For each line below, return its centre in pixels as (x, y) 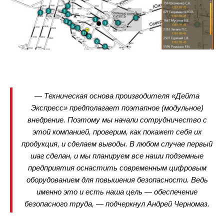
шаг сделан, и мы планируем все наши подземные (117, 156)
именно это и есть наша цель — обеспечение (117, 192)
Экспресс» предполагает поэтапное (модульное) (117, 108)
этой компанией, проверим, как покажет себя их (117, 132)
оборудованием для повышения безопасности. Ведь (117, 180)
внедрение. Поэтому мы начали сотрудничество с (117, 120)
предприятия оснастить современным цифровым (117, 168)
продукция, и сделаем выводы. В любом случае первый (117, 144)
